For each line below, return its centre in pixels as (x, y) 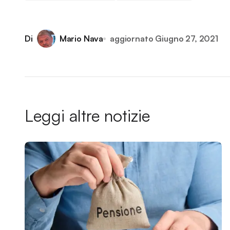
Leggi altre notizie (87, 116)
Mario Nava (81, 38)
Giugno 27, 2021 (187, 38)
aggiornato (132, 38)
